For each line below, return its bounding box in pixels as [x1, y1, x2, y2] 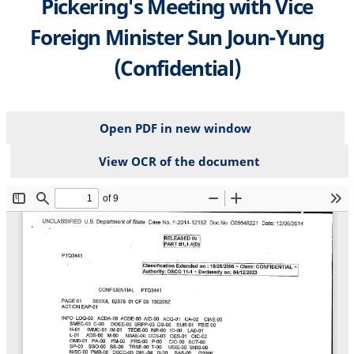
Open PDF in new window [99, 119, 251, 136]
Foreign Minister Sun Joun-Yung [30, 22, 324, 51]
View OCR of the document [98, 153, 260, 169]
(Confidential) [113, 53, 241, 82]
